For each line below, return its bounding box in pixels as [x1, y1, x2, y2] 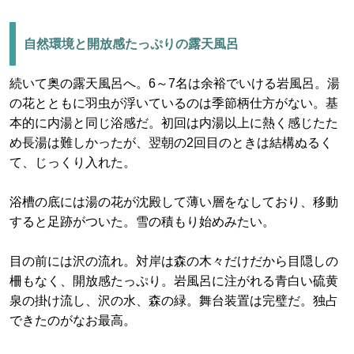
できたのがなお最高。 [9, 314, 136, 327]
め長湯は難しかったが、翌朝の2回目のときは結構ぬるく [9, 136, 333, 149]
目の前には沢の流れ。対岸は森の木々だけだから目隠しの [9, 254, 338, 268]
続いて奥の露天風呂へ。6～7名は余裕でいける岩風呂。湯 [9, 77, 340, 90]
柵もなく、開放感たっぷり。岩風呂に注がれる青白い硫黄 [9, 274, 338, 288]
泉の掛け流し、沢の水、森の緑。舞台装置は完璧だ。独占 [9, 294, 338, 307]
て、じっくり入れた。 [9, 156, 136, 169]
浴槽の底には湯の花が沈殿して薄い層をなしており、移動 [9, 195, 338, 209]
